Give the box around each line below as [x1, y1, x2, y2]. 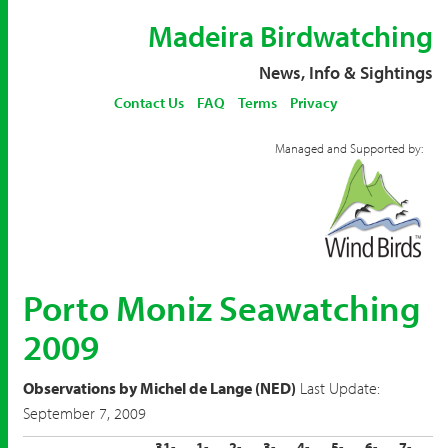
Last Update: [296, 378, 380, 398]
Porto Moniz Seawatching [23, 284, 421, 330]
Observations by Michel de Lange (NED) [23, 378, 296, 398]
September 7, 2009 [23, 403, 146, 423]
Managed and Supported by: [275, 140, 423, 156]
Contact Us [113, 93, 184, 112]
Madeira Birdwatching [148, 17, 433, 55]
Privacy [289, 93, 338, 112]
